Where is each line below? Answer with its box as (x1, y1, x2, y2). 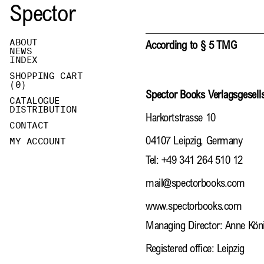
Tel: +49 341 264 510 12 (146, 155, 243, 167)
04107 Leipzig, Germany (146, 136, 243, 147)
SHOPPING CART (9, 71, 83, 81)
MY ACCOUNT (9, 136, 66, 146)
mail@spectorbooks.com (146, 178, 245, 190)
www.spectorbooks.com (146, 201, 242, 213)
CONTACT (9, 120, 49, 130)
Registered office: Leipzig (146, 243, 245, 255)
